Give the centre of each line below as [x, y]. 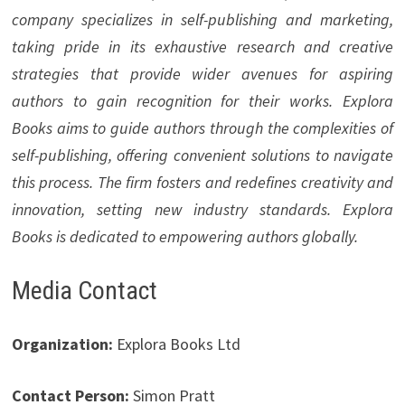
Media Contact [84, 291]
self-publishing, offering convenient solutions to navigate [202, 155]
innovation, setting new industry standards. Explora [202, 210]
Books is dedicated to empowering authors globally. [184, 237]
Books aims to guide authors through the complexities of [202, 128]
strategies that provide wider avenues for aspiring [202, 74]
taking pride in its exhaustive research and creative [202, 47]
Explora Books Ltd [176, 344]
